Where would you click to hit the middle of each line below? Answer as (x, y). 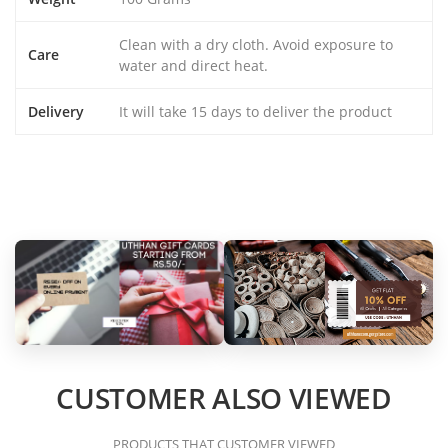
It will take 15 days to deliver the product (255, 111)
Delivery (56, 111)
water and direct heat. (193, 65)
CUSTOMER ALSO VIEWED (224, 397)
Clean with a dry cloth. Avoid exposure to (256, 44)
